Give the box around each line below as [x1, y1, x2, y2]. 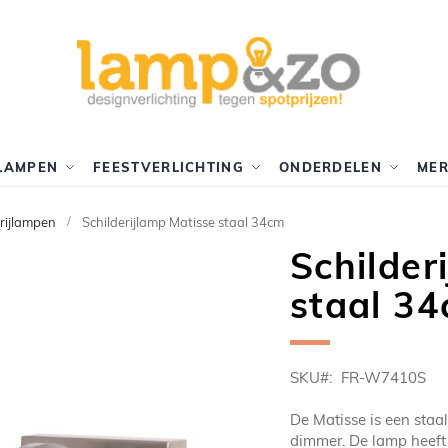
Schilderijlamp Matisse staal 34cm [82, 214, 284, 231]
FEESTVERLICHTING [93, 159, 244, 175]
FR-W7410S [341, 367, 427, 387]
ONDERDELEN [278, 159, 382, 175]
